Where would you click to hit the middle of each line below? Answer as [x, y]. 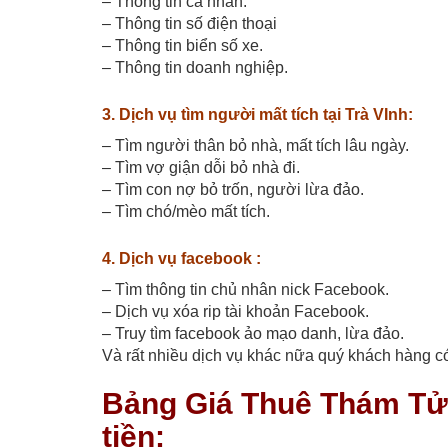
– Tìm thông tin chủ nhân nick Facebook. [245, 290]
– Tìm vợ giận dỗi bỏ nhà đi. [201, 168]
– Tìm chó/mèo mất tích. [186, 212]
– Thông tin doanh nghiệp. [195, 68]
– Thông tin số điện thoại [189, 24]
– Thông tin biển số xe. [182, 46]
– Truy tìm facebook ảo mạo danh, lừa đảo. [253, 334]
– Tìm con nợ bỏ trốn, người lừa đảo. [233, 190]
